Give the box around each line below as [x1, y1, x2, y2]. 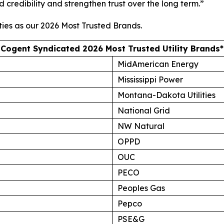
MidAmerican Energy [117, 58, 198, 69]
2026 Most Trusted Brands [40, 20, 140, 30]
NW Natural [117, 120, 164, 131]
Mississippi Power [117, 74, 183, 84]
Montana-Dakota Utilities [117, 89, 215, 100]
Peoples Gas [117, 182, 165, 193]
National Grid [117, 105, 170, 115]
